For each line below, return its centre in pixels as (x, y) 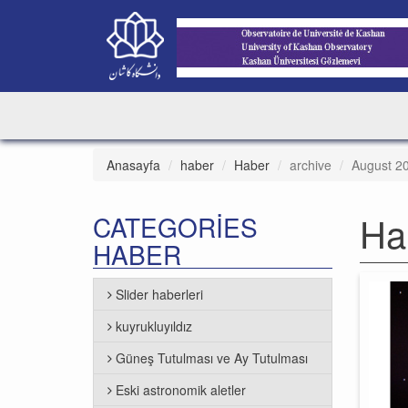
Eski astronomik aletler (181, 390)
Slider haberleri (159, 294)
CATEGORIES (175, 227)
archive (311, 165)
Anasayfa (133, 165)
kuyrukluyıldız (154, 326)
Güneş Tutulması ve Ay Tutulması (212, 358)
